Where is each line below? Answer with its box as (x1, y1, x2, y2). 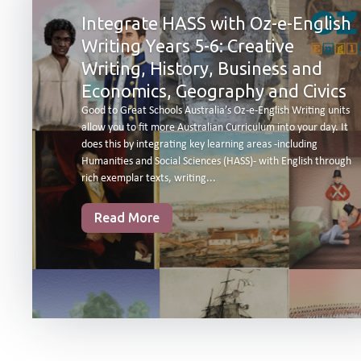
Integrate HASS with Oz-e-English (81, 13, 351, 34)
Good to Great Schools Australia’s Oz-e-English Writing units (81, 105, 350, 118)
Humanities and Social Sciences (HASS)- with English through (81, 156, 351, 168)
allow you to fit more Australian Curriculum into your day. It (81, 122, 348, 135)
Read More (93, 210, 160, 225)
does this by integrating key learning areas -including (81, 139, 317, 151)
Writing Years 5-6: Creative (81, 35, 294, 56)
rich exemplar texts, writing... (81, 172, 216, 185)
